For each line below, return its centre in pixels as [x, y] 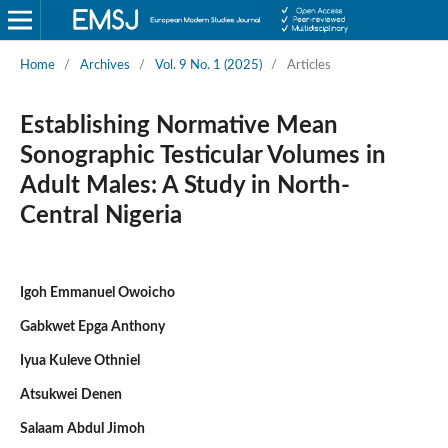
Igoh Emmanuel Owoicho [97, 292]
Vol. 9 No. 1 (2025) [208, 65]
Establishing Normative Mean [178, 125]
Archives [104, 65]
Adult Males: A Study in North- [184, 185]
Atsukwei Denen [70, 394]
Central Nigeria [100, 215]
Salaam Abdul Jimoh [82, 428]
